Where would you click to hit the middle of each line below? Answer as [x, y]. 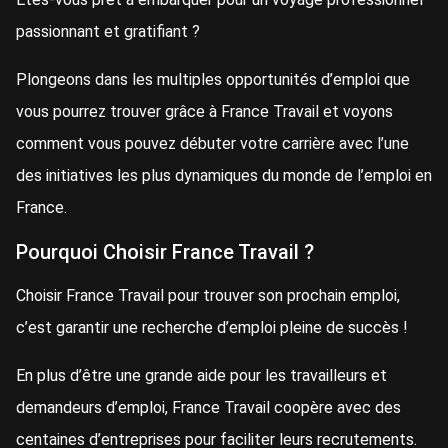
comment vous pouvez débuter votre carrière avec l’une [212, 144]
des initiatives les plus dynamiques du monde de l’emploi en [224, 176]
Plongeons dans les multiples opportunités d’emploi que [213, 80]
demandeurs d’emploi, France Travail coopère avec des [208, 408]
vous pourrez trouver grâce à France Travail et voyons [204, 112]
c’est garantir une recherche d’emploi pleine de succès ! [212, 328]
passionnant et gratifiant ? [108, 32]
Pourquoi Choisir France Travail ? [165, 252]
